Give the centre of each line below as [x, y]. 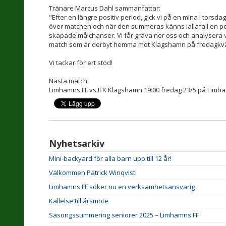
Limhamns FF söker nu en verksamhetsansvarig [122, 187]
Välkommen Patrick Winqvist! [93, 173]
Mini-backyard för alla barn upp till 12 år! [110, 158]
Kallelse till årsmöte [79, 201]
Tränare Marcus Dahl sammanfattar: [105, 8]
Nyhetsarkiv [77, 143]
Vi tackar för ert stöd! [81, 63]
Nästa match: [69, 81]
